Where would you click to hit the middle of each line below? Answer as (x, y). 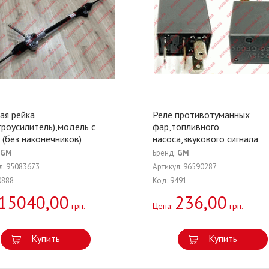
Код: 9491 (170, 180)
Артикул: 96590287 (185, 167)
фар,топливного (186, 127)
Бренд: (165, 153)
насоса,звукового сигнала (205, 139)
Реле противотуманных (201, 115)
